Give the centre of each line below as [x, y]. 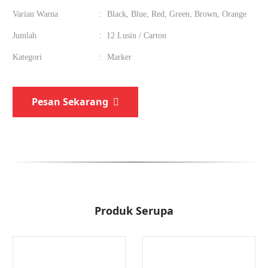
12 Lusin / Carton [136, 36]
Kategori [27, 57]
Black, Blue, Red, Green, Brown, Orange [176, 14]
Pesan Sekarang [70, 102]
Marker [119, 57]
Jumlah [25, 36]
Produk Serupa [134, 211]
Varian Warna [35, 14]
